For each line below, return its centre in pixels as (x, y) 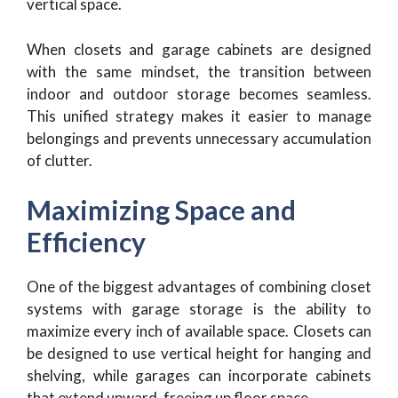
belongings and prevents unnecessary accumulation (199, 138)
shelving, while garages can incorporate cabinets (199, 376)
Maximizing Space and (161, 210)
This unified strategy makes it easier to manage (199, 115)
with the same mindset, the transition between (199, 71)
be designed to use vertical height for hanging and (199, 354)
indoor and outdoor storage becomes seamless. (199, 93)
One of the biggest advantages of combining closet (199, 287)
